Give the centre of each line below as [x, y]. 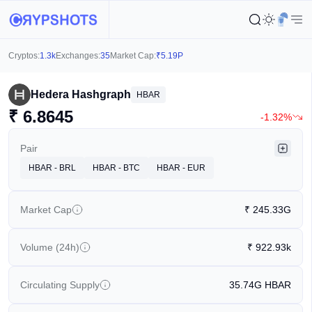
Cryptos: [24, 56]
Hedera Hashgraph [81, 94]
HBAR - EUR [181, 168]
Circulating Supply [60, 285]
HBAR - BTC [116, 168]
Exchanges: [78, 56]
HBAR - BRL [52, 168]
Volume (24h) [50, 247]
